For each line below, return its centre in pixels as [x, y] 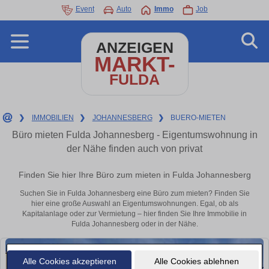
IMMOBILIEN [53, 118]
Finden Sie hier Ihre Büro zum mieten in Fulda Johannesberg [134, 175]
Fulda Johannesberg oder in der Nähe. [134, 224]
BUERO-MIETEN [198, 118]
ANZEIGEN [134, 48]
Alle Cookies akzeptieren [69, 261]
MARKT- [134, 64]
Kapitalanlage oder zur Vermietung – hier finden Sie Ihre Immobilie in [134, 214]
